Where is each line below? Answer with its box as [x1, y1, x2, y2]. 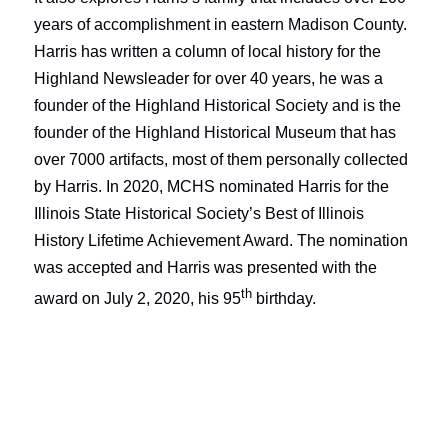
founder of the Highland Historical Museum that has [33, 124, 396, 141]
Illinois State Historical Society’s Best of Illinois [33, 205, 364, 222]
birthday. [251, 290, 316, 308]
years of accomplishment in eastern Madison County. [33, 16, 407, 33]
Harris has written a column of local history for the [33, 43, 381, 60]
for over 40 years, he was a [188, 70, 383, 87]
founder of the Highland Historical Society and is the [33, 97, 401, 114]
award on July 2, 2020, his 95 [33, 290, 241, 308]
